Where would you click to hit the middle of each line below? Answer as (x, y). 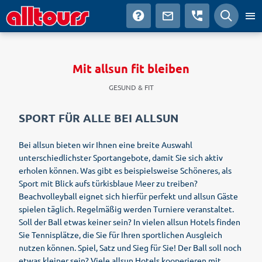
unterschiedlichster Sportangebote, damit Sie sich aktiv (121, 157)
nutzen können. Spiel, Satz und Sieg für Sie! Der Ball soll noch (130, 247)
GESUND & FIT (131, 87)
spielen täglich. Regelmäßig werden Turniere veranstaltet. (126, 209)
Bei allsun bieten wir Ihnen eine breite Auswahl (106, 144)
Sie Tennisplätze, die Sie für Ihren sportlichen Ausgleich (120, 235)
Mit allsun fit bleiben (131, 68)
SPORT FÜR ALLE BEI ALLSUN (99, 118)
